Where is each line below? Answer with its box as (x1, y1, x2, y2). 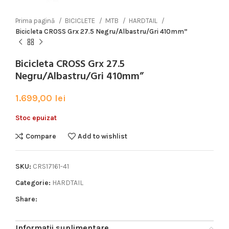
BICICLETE (65, 17, 97, 25)
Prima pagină (15, 17, 56, 25)
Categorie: (15, 178, 51, 187)
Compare (25, 131, 56, 141)
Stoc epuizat (15, 113, 57, 122)
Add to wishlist (78, 131, 128, 141)
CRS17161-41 (33, 162, 69, 171)
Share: (15, 195, 37, 203)
